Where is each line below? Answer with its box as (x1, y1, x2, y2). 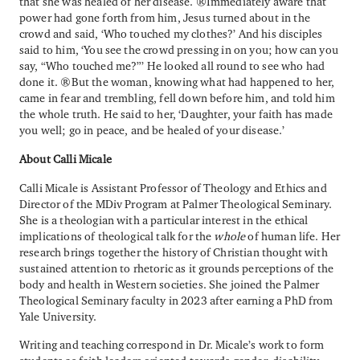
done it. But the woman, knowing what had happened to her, (19, 75, 335, 89)
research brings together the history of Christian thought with (19, 244, 328, 259)
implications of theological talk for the (19, 228, 215, 243)
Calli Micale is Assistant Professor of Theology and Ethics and (19, 180, 327, 194)
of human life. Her (245, 228, 341, 243)
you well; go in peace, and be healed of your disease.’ (19, 123, 285, 137)
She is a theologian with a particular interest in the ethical (19, 212, 309, 227)
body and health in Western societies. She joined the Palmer (19, 276, 320, 291)
